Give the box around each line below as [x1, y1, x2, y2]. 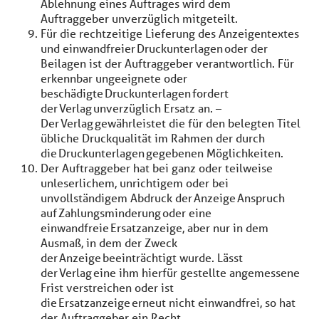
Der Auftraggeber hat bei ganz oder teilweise [41, 160, 273, 175]
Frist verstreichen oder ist [41, 280, 174, 295]
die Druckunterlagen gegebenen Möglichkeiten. [41, 145, 286, 160]
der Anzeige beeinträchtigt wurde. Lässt [41, 250, 243, 265]
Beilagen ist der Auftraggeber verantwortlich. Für [41, 56, 294, 70]
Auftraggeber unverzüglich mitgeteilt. [41, 11, 241, 26]
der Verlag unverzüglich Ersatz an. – [41, 100, 221, 115]
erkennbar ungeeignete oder [41, 70, 187, 85]
